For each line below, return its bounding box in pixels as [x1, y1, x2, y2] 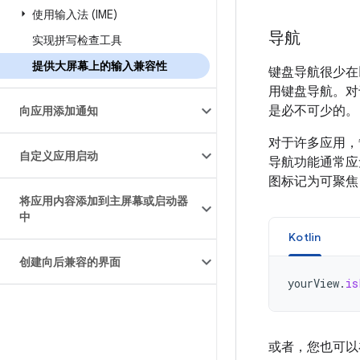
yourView [288, 276, 339, 291]
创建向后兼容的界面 [19, 255, 121, 269]
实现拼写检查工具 [32, 33, 122, 47]
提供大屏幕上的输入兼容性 [32, 59, 167, 73]
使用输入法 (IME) [32, 7, 117, 22]
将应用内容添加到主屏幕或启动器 [19, 194, 188, 208]
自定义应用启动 [19, 149, 98, 163]
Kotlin [288, 230, 321, 244]
